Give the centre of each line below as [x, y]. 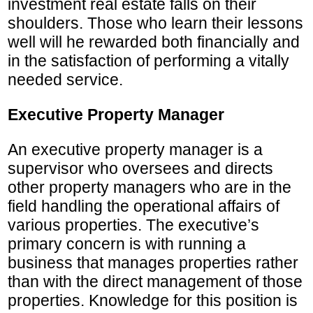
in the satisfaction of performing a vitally [148, 61]
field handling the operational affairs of [144, 206]
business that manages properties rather [153, 263]
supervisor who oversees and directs [140, 169]
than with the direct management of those [155, 282]
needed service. [65, 80]
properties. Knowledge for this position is [153, 301]
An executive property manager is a [135, 150]
